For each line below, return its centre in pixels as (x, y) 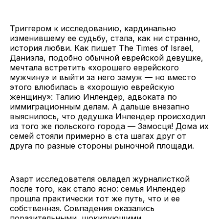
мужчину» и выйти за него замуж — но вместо (103, 77)
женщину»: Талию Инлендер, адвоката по (93, 97)
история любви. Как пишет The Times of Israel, (102, 48)
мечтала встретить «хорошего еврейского (94, 68)
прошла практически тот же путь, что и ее (95, 199)
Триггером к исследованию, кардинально (93, 29)
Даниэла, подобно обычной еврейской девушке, (107, 58)
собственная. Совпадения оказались (82, 208)
